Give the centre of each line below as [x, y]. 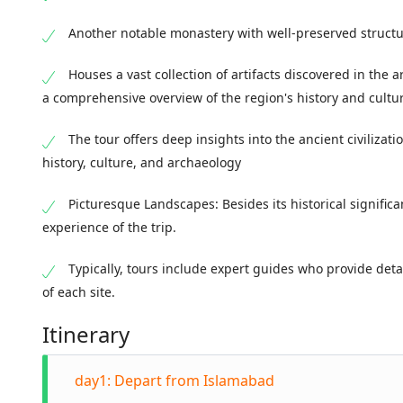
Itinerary [86, 334]
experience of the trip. [109, 227]
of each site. [79, 292]
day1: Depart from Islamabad [175, 381]
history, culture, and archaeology [142, 162]
